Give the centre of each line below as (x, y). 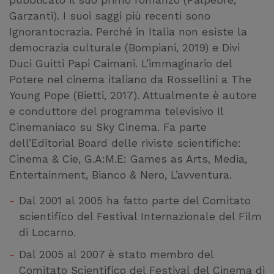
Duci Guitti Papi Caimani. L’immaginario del (120, 63)
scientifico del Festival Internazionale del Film (140, 216)
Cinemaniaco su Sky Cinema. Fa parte (108, 127)
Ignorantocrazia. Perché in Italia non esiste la (128, 31)
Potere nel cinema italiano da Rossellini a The (130, 79)
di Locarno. (47, 232)
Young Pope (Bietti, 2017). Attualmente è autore (133, 95)
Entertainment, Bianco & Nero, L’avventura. (120, 175)
